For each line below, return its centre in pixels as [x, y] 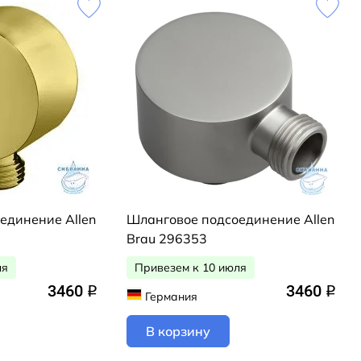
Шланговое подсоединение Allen [230, 219]
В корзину [178, 331]
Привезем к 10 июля [191, 267]
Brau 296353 [167, 238]
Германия [171, 296]
